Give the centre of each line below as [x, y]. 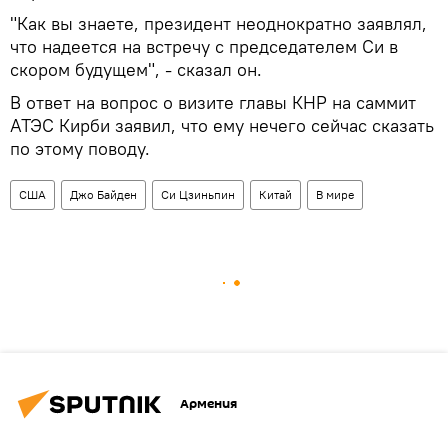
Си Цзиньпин [198, 194]
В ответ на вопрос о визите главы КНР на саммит [213, 102]
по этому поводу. [80, 148]
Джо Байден [103, 194]
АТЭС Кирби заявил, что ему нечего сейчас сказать [222, 125]
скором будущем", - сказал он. [136, 69]
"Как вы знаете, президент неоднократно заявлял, [218, 23]
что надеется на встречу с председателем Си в [204, 46]
